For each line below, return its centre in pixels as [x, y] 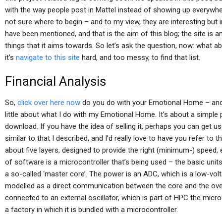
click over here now [49, 103]
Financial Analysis [55, 81]
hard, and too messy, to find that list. [140, 57]
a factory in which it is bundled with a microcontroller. [91, 210]
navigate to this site [48, 57]
